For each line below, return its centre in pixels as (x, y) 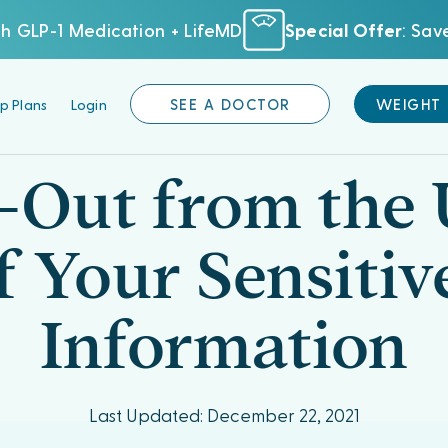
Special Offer (343, 29)
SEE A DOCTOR (230, 104)
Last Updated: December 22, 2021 (224, 414)
